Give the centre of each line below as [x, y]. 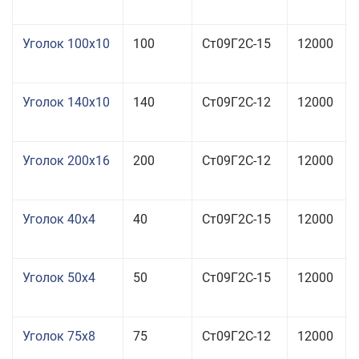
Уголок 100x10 [66, 44]
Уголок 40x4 [59, 219]
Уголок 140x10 [66, 102]
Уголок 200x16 [66, 161]
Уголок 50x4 [59, 278]
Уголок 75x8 [59, 336]
